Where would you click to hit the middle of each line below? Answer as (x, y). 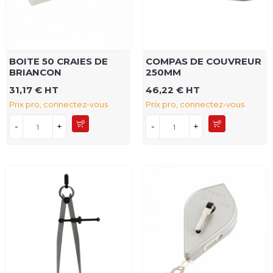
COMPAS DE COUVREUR (204, 62)
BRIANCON (35, 73)
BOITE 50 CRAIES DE (58, 62)
